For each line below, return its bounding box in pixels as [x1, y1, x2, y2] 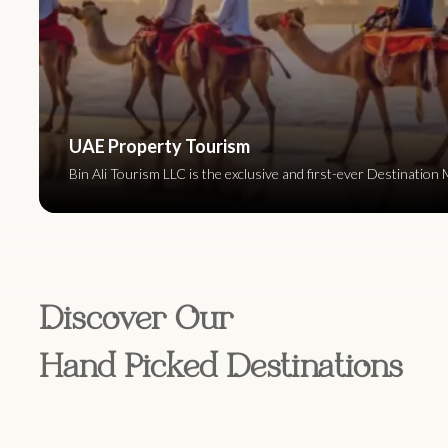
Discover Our [38, 300, 233, 341]
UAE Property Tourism [68, 135, 250, 158]
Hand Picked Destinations [38, 348, 402, 389]
